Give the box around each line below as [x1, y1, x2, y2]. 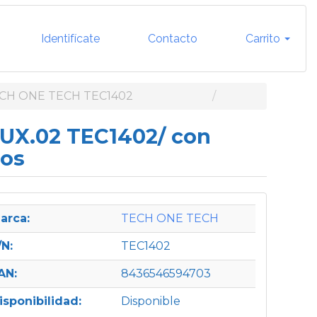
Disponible [120, 294, 180, 308]
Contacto [145, 31, 197, 45]
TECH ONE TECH [120, 212, 219, 225]
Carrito [243, 31, 283, 45]
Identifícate [38, 31, 100, 45]
